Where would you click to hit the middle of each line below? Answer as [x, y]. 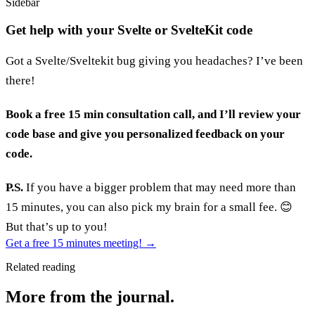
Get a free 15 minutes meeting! [75, 243]
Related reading [40, 266]
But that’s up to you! [57, 226]
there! [20, 80]
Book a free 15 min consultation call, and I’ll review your [153, 114]
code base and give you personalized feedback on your [145, 134]
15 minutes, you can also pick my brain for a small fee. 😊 [149, 207]
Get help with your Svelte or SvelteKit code [129, 30]
